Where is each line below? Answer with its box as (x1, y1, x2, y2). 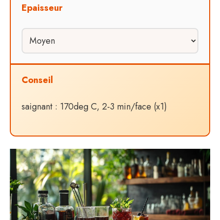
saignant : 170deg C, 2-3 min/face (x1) (22, 100, 167, 113)
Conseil (22, 74, 53, 86)
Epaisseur (22, 1, 62, 14)
